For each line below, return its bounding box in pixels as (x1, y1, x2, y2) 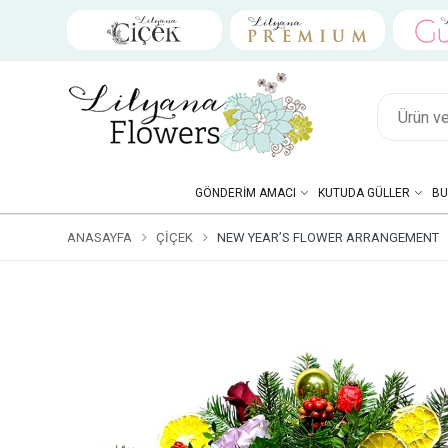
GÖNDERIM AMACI (194, 186, 296, 200)
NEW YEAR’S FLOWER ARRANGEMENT (217, 230, 439, 245)
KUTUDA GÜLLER (317, 186, 410, 200)
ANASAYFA (67, 230, 132, 245)
